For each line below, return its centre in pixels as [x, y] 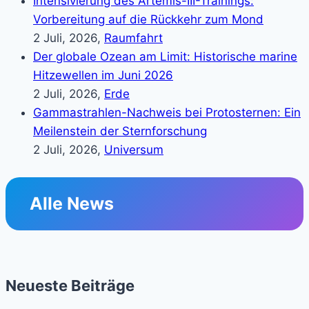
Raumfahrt [133, 38]
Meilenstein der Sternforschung [120, 131]
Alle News [72, 204]
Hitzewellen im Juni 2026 [103, 76]
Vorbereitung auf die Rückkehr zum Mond [148, 20]
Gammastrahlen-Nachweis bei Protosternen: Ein [167, 113]
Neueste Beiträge [70, 286]
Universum [134, 150]
